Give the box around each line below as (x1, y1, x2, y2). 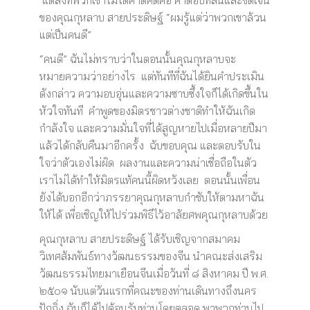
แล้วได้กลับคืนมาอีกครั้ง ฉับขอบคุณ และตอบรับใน (39, 138, 261, 152)
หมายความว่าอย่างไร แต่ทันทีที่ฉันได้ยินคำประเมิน (39, 69, 264, 83)
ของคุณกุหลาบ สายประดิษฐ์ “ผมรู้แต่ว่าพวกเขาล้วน (39, 10, 266, 24)
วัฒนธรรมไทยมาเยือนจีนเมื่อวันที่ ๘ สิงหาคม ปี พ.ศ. (39, 266, 268, 280)
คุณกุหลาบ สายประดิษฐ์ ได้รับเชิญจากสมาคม (39, 232, 240, 246)
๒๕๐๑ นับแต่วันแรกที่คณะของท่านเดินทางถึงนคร (39, 284, 257, 298)
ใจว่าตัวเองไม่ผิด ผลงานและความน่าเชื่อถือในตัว (39, 156, 257, 170)
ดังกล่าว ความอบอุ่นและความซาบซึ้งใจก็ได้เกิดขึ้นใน (39, 86, 268, 100)
